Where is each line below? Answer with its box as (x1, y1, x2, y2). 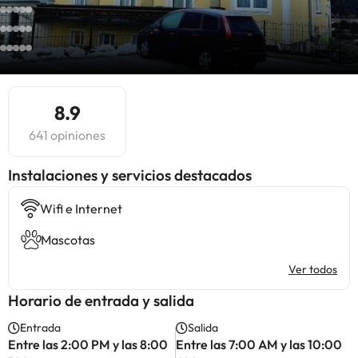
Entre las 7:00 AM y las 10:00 (176, 336, 343, 352)
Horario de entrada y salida (8, 291, 194, 310)
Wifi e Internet (40, 201, 122, 217)
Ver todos (288, 262, 337, 276)
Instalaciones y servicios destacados (8, 165, 252, 185)
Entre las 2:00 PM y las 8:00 (8, 336, 168, 352)
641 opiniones (29, 127, 105, 143)
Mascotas (41, 232, 95, 248)
